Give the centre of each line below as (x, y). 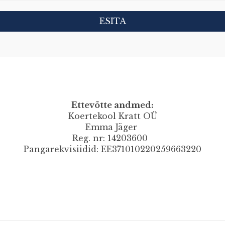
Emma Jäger (113, 127)
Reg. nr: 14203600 (113, 138)
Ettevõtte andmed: (113, 105)
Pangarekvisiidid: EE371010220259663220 (113, 149)
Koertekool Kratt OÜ (113, 116)
